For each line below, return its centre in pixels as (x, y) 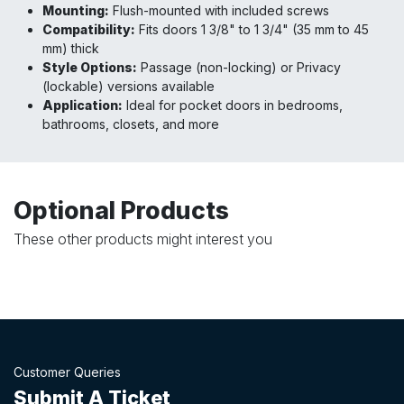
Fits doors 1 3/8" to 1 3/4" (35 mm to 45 (252, 30)
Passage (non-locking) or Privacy (239, 68)
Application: (83, 106)
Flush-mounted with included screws (219, 11)
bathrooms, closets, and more (131, 124)
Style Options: (90, 68)
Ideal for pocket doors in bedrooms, (233, 106)
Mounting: (76, 11)
